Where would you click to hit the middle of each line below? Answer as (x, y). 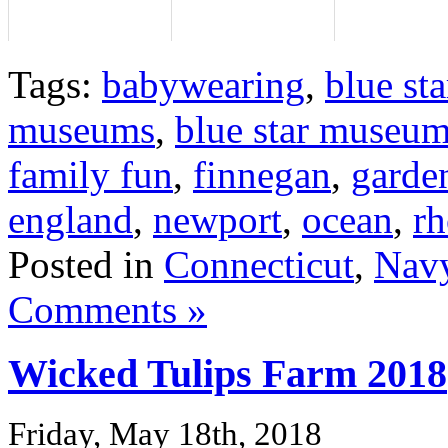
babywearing (203, 84)
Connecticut (259, 264)
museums (81, 129)
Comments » (107, 309)
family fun (90, 174)
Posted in (86, 264)
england (70, 219)
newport (217, 219)
